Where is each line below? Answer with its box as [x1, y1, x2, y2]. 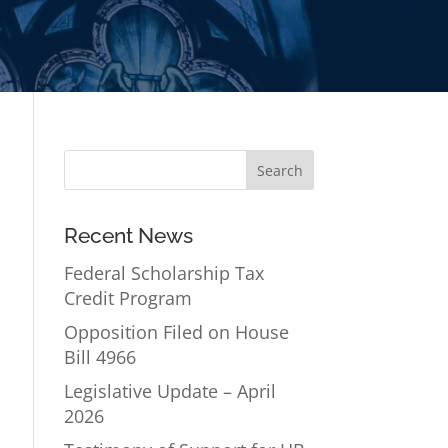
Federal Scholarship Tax [64, 261, 265, 286]
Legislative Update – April [64, 379, 277, 404]
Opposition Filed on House [64, 320, 290, 345]
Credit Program [64, 286, 193, 311]
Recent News [64, 223, 194, 249]
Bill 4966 [64, 345, 137, 370]
